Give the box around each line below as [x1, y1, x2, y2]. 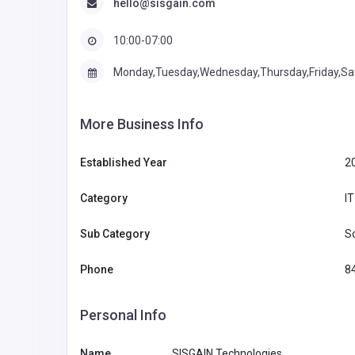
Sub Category [80, 227, 150, 240]
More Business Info [80, 115, 204, 132]
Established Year [80, 155, 167, 169]
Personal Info [80, 306, 166, 323]
